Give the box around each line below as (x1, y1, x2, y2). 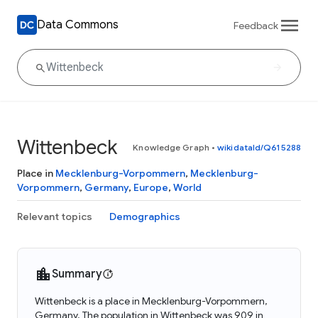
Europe (133, 181, 168, 194)
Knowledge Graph (133, 142, 209, 153)
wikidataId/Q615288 (217, 142, 301, 153)
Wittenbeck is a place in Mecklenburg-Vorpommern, (35, 295, 267, 307)
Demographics (109, 210, 180, 223)
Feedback (234, 18, 278, 32)
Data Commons (37, 17, 119, 32)
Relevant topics (17, 210, 92, 223)
